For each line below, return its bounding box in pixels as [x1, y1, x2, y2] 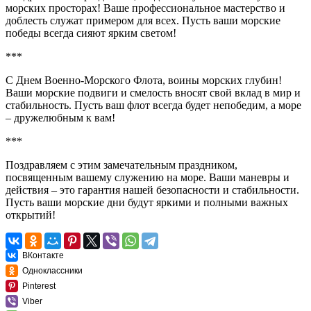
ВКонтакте [22, 250, 64, 260]
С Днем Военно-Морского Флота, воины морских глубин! [6, 74, 282, 86]
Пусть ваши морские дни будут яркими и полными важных [6, 196, 288, 208]
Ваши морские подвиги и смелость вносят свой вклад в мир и [6, 86, 301, 99]
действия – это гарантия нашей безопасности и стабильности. [6, 183, 299, 196]
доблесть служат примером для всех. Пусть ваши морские [6, 14, 280, 26]
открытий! [6, 208, 56, 221]
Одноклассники [22, 265, 83, 276]
